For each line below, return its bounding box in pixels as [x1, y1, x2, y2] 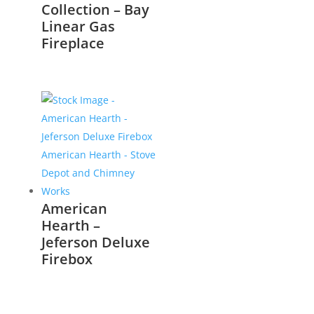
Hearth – [41, 215, 100, 235]
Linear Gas [41, 17, 115, 36]
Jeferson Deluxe [41, 232, 150, 252]
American [41, 198, 107, 218]
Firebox [41, 249, 93, 268]
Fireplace [41, 34, 104, 53]
